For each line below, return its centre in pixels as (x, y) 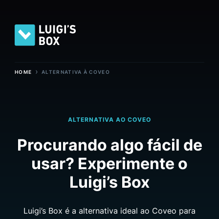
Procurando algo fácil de (109, 145)
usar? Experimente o (109, 163)
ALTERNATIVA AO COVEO (109, 119)
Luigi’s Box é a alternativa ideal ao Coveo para (109, 210)
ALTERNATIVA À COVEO (76, 72)
